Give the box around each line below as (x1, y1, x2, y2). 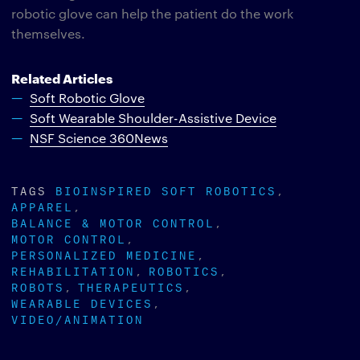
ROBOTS (11, 277, 64, 294)
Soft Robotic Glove (30, 89, 145, 106)
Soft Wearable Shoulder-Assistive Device (30, 109, 276, 126)
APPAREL (11, 197, 73, 214)
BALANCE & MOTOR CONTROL (11, 213, 215, 230)
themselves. (11, 25, 85, 42)
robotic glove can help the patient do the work (11, 5, 293, 22)
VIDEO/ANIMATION (11, 309, 144, 326)
